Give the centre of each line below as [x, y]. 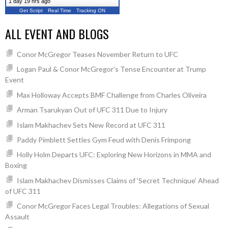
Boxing [16, 165]
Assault [17, 217]
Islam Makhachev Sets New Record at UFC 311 [91, 125]
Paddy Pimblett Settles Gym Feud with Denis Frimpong [104, 139]
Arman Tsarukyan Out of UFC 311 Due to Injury [92, 110]
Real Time [60, 10]
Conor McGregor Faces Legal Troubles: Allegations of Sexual [113, 206]
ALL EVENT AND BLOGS [57, 34]
